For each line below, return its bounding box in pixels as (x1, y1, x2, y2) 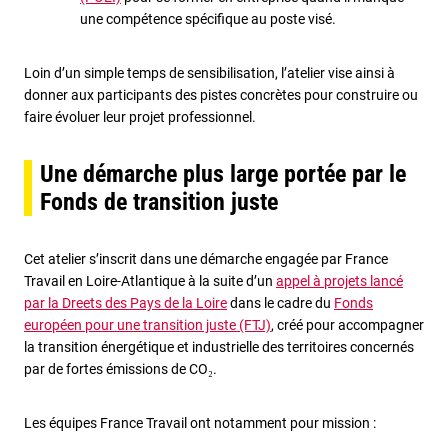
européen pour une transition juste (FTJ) (24, 316, 271, 333)
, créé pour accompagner (271, 316, 424, 333)
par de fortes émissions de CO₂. (24, 360, 220, 377)
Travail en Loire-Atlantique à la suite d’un (24, 272, 276, 289)
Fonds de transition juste (40, 187, 278, 216)
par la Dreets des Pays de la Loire (24, 294, 227, 311)
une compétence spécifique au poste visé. (80, 10, 336, 27)
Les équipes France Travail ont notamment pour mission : (24, 414, 376, 431)
